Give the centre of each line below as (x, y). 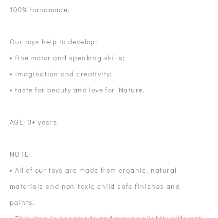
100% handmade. (40, 9)
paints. (24, 202)
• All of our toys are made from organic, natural (93, 170)
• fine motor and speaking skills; (67, 58)
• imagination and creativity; (61, 74)
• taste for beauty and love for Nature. (77, 90)
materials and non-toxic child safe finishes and (95, 186)
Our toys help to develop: (54, 42)
